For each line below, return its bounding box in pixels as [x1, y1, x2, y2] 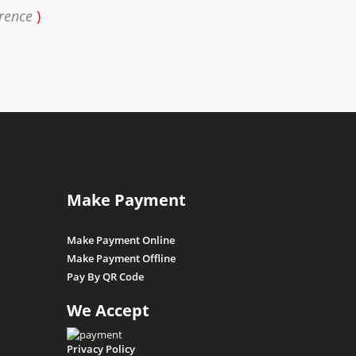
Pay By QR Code [66, 269, 144, 284]
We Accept [66, 299, 149, 321]
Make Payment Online [66, 232, 175, 247]
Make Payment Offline [66, 250, 176, 265]
